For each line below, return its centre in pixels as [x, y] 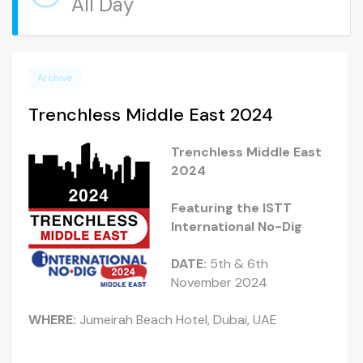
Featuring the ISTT [231, 208]
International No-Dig [236, 226]
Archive [55, 78]
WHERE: [52, 320]
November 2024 [219, 282]
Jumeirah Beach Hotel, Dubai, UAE [177, 320]
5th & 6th [237, 264]
